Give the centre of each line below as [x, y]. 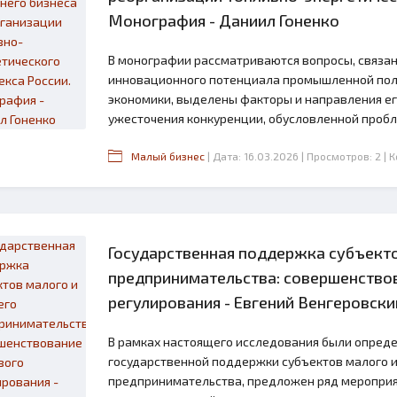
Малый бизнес [168, 156]
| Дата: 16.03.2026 [253, 156]
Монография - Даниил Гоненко [224, 20]
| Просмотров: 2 [341, 156]
